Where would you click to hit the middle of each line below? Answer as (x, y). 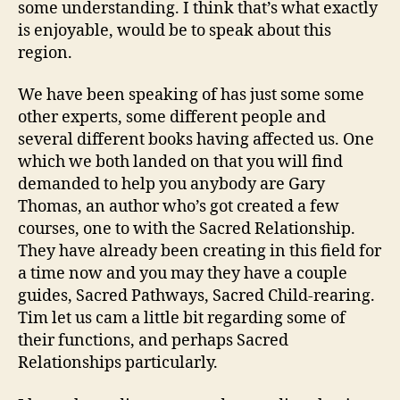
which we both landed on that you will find (180, 162)
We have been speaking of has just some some (191, 95)
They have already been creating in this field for (200, 251)
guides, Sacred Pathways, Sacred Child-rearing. (196, 296)
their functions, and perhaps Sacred (153, 341)
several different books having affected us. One (196, 140)
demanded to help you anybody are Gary (171, 184)
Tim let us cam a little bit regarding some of (182, 318)
